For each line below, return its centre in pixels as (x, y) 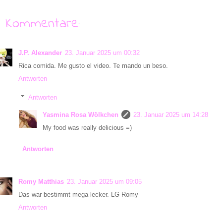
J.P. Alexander (40, 53)
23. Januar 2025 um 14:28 (171, 115)
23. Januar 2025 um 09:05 (104, 181)
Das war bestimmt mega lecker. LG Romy (78, 194)
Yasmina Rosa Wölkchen (81, 115)
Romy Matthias (41, 181)
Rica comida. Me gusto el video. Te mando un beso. (93, 65)
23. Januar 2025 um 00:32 (102, 53)
